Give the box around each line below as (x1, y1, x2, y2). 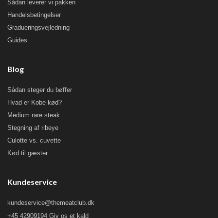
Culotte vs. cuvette (7, 137, 61, 145)
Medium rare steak (7, 111, 60, 119)
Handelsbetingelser (7, 11, 61, 19)
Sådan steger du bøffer (7, 86, 72, 94)
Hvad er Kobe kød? (7, 99, 62, 107)
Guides (7, 36, 27, 44)
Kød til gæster (7, 149, 48, 157)
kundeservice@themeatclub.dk (7, 199, 94, 207)
